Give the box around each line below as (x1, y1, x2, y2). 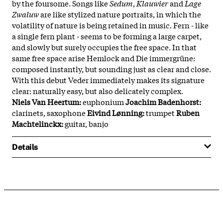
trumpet (144, 107, 176, 118)
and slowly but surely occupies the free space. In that (12, 41, 197, 52)
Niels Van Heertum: (12, 96, 81, 107)
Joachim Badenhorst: (125, 96, 201, 107)
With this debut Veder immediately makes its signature (12, 74, 205, 85)
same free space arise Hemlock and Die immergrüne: (12, 52, 195, 63)
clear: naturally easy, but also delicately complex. (12, 85, 183, 96)
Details (12, 142, 38, 152)
